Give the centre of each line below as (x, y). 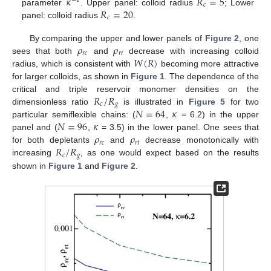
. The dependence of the (212, 76)
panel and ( (35, 127)
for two (242, 101)
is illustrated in (153, 101)
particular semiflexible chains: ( (74, 115)
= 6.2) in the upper (218, 115)
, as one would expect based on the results (170, 153)
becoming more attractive (209, 63)
